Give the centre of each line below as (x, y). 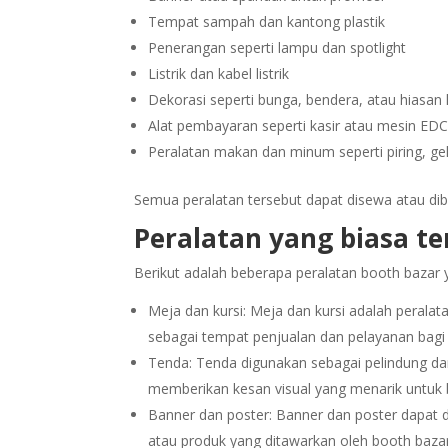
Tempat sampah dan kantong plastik (267, 21)
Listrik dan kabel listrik (219, 73)
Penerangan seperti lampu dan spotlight (277, 47)
